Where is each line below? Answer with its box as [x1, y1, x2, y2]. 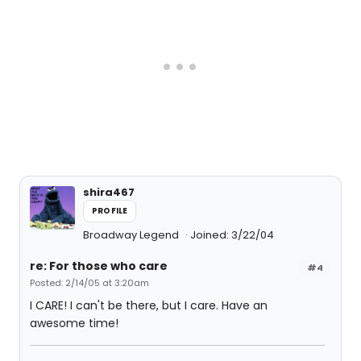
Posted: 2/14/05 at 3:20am [30, 276, 149, 289]
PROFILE [92, 205, 128, 217]
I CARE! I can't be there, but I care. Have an [30, 297, 268, 313]
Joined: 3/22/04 [190, 227, 274, 243]
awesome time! [30, 315, 118, 331]
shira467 [83, 185, 135, 200]
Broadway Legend [83, 227, 181, 243]
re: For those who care [30, 258, 168, 274]
